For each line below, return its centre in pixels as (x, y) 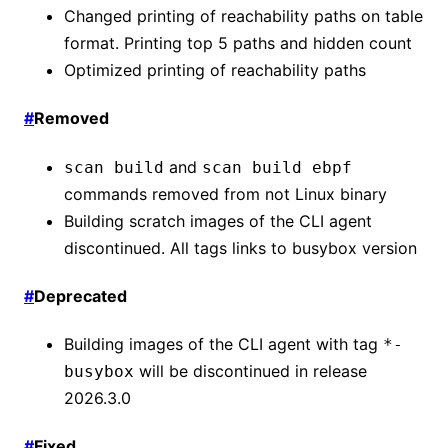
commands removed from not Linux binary (225, 193)
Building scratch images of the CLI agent (218, 220)
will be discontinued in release (250, 371)
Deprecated (80, 295)
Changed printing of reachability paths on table (243, 16)
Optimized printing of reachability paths (215, 70)
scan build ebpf (277, 167)
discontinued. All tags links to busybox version (240, 247)
